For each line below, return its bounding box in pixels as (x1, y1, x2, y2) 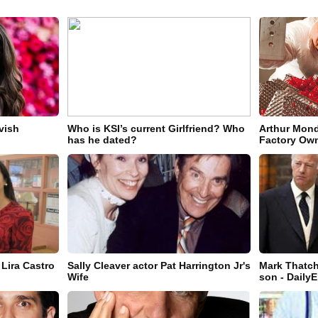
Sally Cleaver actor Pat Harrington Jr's (67, 260, 251, 272)
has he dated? (67, 134, 137, 146)
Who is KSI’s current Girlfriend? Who (67, 123, 245, 135)
